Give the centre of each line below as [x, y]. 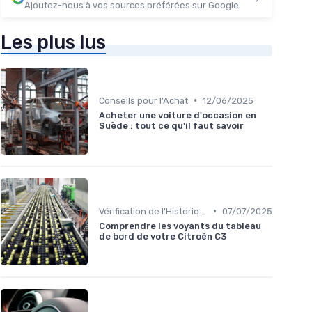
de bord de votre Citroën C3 [163, 236]
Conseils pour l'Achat [143, 100]
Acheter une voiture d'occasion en [178, 115]
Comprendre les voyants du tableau [180, 226]
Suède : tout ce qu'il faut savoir [171, 125]
